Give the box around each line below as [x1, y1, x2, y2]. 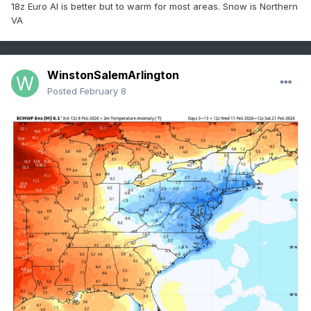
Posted [47, 85, 80, 97]
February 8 [80, 85, 126, 97]
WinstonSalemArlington [47, 68, 179, 83]
